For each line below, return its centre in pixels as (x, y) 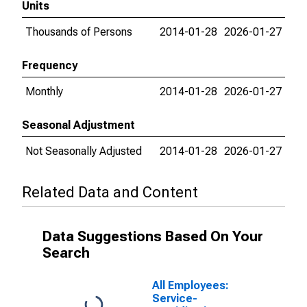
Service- (175, 298)
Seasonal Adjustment (78, 125)
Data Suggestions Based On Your (153, 236)
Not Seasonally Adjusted (84, 151)
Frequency (50, 65)
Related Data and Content (110, 192)
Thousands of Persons (79, 32)
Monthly (44, 91)
